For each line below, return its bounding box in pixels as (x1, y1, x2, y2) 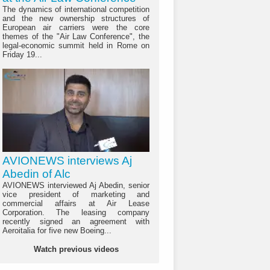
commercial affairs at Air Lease (2, 199, 149, 209)
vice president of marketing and (2, 190, 149, 199)
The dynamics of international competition (2, 5, 149, 14)
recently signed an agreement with (2, 217, 149, 227)
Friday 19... (2, 50, 42, 60)
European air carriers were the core (2, 23, 149, 33)
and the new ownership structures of (2, 14, 149, 24)
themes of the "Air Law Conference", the (2, 32, 149, 42)
